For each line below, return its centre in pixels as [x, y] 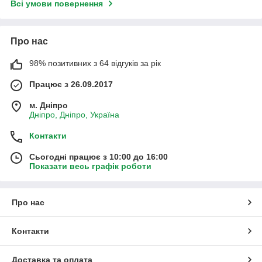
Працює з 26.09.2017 [71, 85]
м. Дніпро [49, 106]
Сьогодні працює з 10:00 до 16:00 [99, 157]
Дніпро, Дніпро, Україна [74, 115]
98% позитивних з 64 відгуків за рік [95, 63]
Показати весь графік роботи [90, 166]
